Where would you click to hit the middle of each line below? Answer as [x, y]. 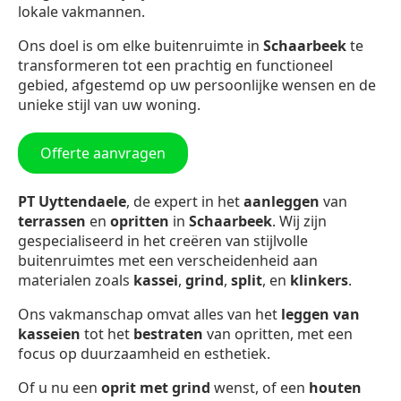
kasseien [49, 333]
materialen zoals [76, 280]
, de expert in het [185, 201]
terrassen [52, 221]
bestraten [168, 333]
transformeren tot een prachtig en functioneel [175, 65]
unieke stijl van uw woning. [109, 104]
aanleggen [282, 201]
